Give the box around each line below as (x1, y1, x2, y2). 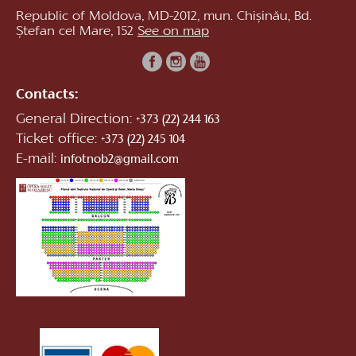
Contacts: (16, 88, 78, 102)
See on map (137, 25, 209, 38)
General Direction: (16, 113, 136, 126)
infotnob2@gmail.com (60, 154, 179, 165)
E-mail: (16, 153, 60, 166)
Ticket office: (16, 133, 101, 146)
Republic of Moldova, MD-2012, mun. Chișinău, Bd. (16, 10, 311, 23)
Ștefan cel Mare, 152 (16, 25, 137, 38)
